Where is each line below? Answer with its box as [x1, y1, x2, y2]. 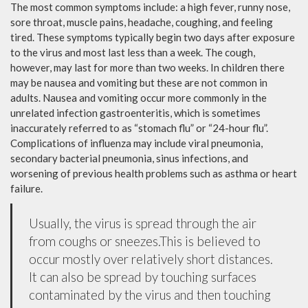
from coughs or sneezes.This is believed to [29, 232, 261, 249]
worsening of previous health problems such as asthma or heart [10, 166, 297, 179]
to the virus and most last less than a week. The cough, [10, 45, 255, 58]
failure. [10, 181, 43, 195]
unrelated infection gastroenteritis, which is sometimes [10, 106, 261, 119]
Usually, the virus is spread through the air [29, 214, 256, 231]
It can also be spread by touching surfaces [29, 268, 256, 285]
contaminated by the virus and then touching [29, 286, 271, 302]
